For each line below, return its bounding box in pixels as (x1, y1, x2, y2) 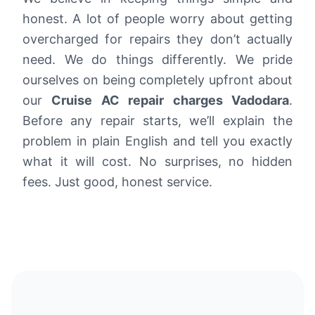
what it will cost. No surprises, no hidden (22, 153, 292, 169)
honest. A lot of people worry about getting (22, 11, 292, 26)
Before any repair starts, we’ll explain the (22, 112, 292, 128)
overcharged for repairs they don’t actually (22, 31, 292, 46)
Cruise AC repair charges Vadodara (51, 92, 290, 108)
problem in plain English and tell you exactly (22, 133, 292, 148)
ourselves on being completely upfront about (22, 72, 292, 87)
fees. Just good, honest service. (22, 174, 212, 189)
